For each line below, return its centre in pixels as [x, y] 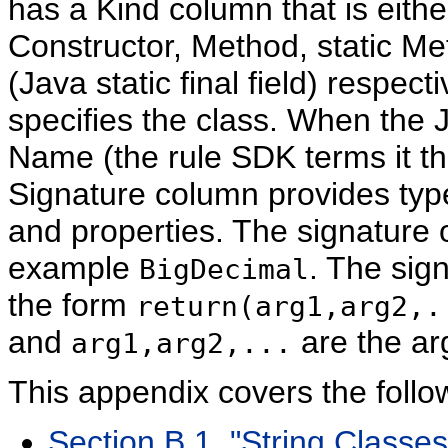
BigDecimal [224, 269]
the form [72, 304]
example [73, 267]
